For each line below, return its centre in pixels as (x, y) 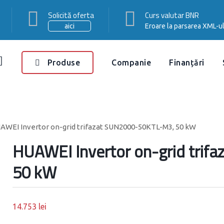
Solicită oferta (71, 15)
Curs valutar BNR (172, 15)
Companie (131, 62)
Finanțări (187, 62)
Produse (62, 62)
